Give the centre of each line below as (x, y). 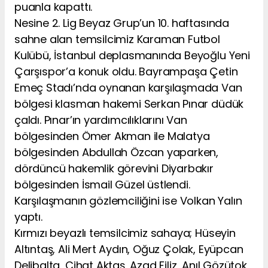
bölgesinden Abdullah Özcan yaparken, (117, 152)
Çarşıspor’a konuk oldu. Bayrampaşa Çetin (126, 71)
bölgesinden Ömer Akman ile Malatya (112, 136)
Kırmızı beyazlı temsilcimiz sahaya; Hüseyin (125, 233)
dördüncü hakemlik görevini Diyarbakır (114, 168)
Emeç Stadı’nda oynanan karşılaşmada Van (128, 87)
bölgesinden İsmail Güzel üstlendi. (102, 184)
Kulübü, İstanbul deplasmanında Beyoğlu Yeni (132, 55)
